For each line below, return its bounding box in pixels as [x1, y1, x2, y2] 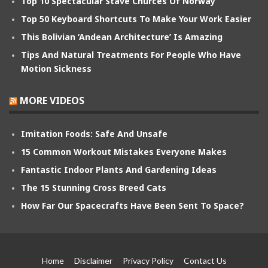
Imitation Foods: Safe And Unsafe [21, 127, 167, 139]
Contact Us [183, 255, 227, 266]
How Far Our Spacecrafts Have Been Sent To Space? [21, 199, 244, 211]
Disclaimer [74, 255, 112, 266]
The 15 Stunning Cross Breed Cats [21, 181, 166, 193]
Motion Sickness [21, 62, 92, 74]
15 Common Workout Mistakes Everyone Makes [21, 145, 227, 157]
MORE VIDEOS [20, 93, 84, 107]
